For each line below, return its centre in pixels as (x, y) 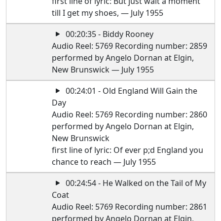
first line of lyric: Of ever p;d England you (128, 150)
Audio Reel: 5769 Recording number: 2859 (130, 46)
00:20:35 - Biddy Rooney (109, 34)
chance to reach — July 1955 (104, 162)
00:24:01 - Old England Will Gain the (131, 91)
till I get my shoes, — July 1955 (108, 13)
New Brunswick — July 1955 (103, 70)
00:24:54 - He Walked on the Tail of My (135, 183)
